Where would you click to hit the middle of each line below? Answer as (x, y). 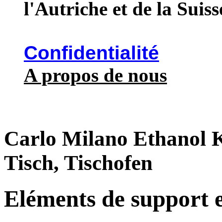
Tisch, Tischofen (78, 163)
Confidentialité (91, 53)
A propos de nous (95, 75)
